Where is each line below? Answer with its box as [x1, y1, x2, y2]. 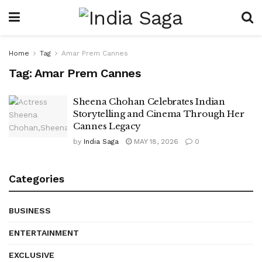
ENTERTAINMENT [9, 228, 79, 237]
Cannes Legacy [73, 120, 142, 132]
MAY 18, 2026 [132, 137, 178, 146]
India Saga [84, 137, 119, 146]
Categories [9, 173, 64, 185]
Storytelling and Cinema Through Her [73, 108, 244, 119]
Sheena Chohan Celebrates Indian [73, 96, 225, 107]
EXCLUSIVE [9, 250, 54, 260]
